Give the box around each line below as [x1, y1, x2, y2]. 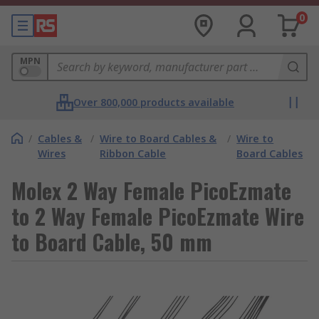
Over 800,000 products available [73, 95, 234, 109]
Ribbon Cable [100, 147, 167, 160]
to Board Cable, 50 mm [11, 226, 212, 258]
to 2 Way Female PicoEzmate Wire [11, 200, 304, 232]
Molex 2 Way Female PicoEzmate [11, 174, 291, 206]
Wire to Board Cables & [100, 132, 217, 145]
